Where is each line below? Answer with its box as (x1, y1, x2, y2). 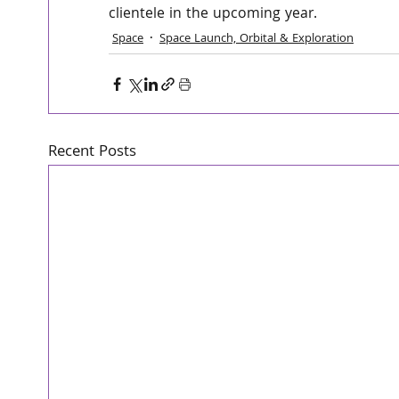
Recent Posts (47, 140, 136, 167)
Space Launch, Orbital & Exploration (159, 29, 354, 50)
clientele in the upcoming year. (109, 3, 317, 28)
